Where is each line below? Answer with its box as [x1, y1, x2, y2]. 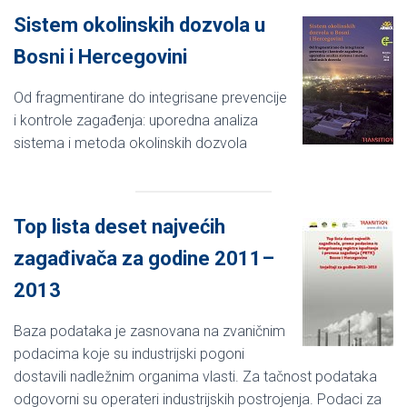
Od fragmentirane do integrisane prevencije [14, 88, 287, 106]
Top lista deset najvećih [14, 214, 225, 238]
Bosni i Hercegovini [14, 45, 187, 68]
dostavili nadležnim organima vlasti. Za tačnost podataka [14, 367, 377, 385]
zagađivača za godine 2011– [14, 246, 274, 270]
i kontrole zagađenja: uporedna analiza [14, 111, 258, 129]
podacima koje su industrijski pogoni [14, 344, 244, 362]
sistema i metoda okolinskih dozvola [14, 134, 247, 152]
